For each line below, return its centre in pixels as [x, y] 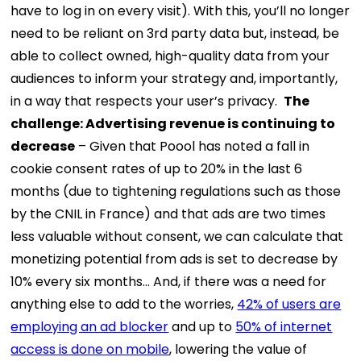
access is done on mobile [90, 349]
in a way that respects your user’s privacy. [146, 101]
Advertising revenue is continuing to [210, 124]
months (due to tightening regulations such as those [176, 191]
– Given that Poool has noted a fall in [193, 146]
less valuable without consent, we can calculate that [177, 237]
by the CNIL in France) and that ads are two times [168, 214]
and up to [202, 327]
